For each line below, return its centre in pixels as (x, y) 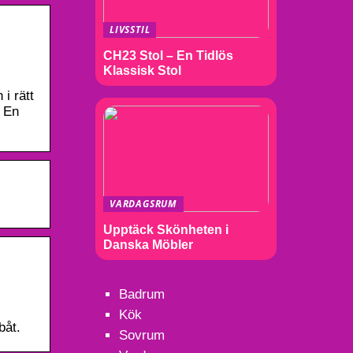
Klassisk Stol (142, 70)
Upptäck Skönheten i (166, 229)
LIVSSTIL (130, 30)
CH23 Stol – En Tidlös (168, 55)
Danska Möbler (148, 244)
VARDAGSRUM (143, 203)
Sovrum (142, 335)
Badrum (142, 294)
